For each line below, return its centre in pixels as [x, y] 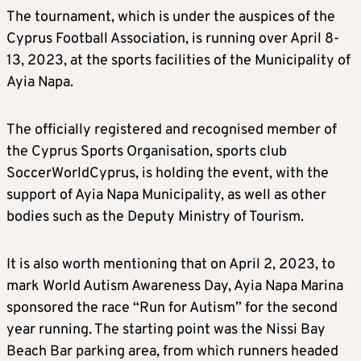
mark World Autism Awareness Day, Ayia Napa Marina [175, 286]
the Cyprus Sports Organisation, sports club [147, 151]
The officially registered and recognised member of [172, 130]
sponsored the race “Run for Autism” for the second [172, 308]
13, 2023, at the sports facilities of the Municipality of [178, 60]
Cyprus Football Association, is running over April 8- [173, 39]
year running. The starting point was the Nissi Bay [166, 330]
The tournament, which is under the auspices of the [171, 17]
